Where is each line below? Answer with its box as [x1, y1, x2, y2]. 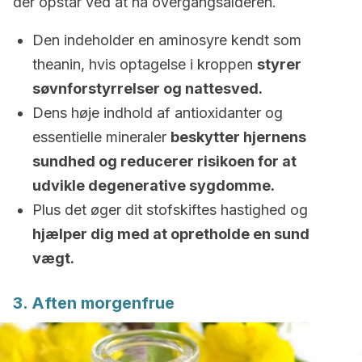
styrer [257, 56, 301, 73]
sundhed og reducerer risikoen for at [32, 153, 297, 170]
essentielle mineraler [32, 128, 170, 145]
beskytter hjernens [170, 128, 306, 145]
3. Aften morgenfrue [13, 293, 175, 313]
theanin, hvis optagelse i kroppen [32, 56, 257, 73]
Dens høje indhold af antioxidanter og [32, 104, 283, 121]
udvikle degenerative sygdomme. [32, 177, 275, 194]
